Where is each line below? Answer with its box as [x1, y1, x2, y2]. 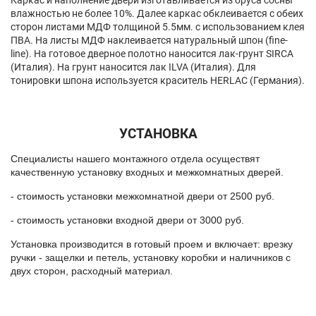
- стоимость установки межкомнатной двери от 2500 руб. [11, 190, 274, 202]
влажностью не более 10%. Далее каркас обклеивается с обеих [11, 8, 303, 20]
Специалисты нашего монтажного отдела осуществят [11, 153, 260, 165]
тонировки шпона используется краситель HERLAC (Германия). [11, 75, 305, 87]
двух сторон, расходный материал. [11, 265, 173, 277]
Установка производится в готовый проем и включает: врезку [11, 238, 293, 250]
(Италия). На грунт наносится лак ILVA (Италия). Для [11, 61, 256, 73]
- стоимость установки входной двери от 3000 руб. [11, 214, 244, 226]
